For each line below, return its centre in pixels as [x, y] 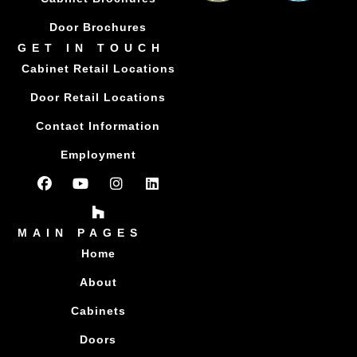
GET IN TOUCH [92, 47]
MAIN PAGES [80, 232]
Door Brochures [98, 27]
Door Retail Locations [98, 97]
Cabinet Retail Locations [98, 68]
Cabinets [98, 310]
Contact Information [98, 126]
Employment [98, 154]
